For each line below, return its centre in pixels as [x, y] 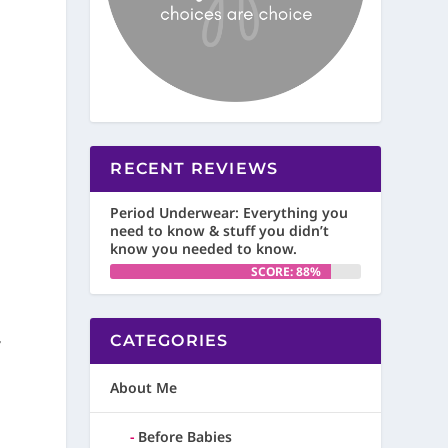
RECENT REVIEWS [194, 169]
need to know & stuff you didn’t [220, 231]
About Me [144, 388]
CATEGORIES [169, 341]
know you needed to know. [204, 249]
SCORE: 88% [285, 272]
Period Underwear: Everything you [229, 213]
